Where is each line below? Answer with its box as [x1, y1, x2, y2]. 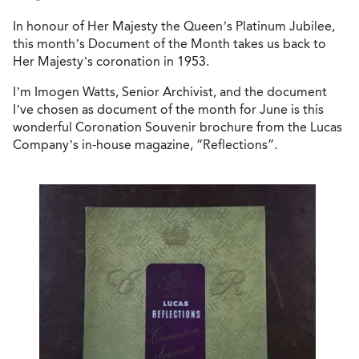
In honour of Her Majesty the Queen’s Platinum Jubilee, [13, 18, 335, 34]
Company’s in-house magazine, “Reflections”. [13, 136, 277, 152]
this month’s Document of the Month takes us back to [13, 35, 326, 51]
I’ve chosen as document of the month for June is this [13, 101, 324, 117]
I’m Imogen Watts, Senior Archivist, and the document [13, 83, 327, 99]
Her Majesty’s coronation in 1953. [13, 53, 209, 69]
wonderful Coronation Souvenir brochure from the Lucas [13, 119, 342, 135]
